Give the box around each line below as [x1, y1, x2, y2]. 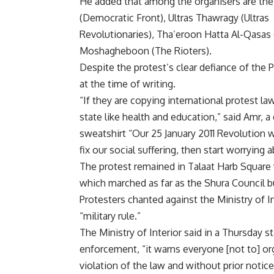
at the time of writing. [80, 78, 176, 91]
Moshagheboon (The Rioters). [80, 45, 212, 57]
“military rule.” [80, 210, 141, 223]
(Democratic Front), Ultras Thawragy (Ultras [80, 12, 269, 24]
